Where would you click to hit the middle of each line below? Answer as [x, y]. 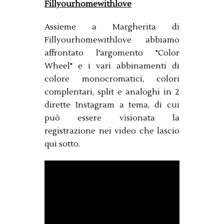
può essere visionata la [112, 118]
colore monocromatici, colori [112, 79]
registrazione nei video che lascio [112, 131]
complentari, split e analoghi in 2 [112, 92]
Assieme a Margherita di [112, 27]
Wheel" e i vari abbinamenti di [112, 66]
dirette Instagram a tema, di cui [112, 105]
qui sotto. [62, 144]
